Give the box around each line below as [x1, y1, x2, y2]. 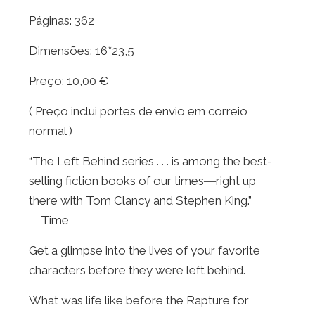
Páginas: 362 [29, 13, 94, 28]
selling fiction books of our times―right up [29, 174, 256, 188]
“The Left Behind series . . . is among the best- [29, 154, 272, 169]
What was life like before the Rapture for [29, 293, 249, 308]
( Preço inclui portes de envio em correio [29, 104, 247, 119]
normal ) [29, 124, 72, 139]
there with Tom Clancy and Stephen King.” [29, 193, 252, 208]
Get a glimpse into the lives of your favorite [29, 243, 260, 258]
